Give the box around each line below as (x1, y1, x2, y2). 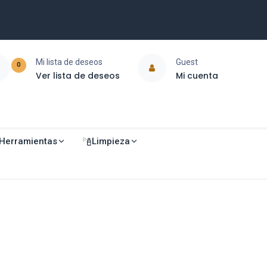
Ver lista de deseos (35, 69, 120, 82)
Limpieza (91, 135, 130, 147)
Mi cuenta (175, 69, 218, 82)
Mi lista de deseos (35, 57, 103, 67)
